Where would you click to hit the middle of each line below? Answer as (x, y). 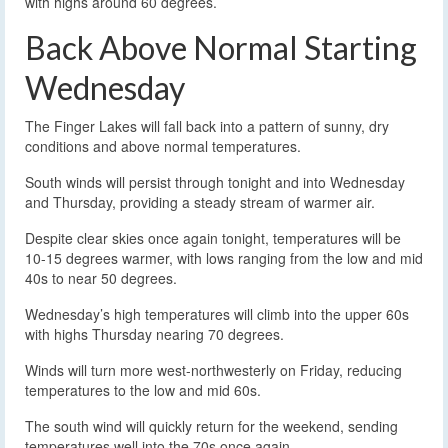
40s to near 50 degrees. (101, 277)
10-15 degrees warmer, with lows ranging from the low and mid (224, 257)
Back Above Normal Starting (221, 47)
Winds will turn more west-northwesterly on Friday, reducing (213, 369)
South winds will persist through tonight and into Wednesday (215, 181)
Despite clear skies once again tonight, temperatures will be (213, 237)
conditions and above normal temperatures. (163, 145)
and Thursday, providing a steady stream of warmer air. (200, 201)
